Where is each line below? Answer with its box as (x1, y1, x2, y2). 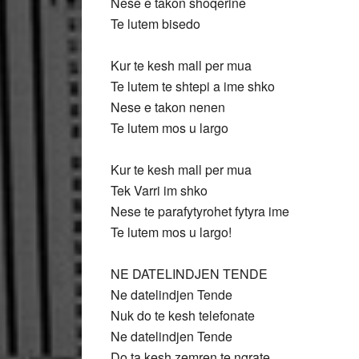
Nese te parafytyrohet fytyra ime (111, 202, 289, 220)
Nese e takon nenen (111, 98, 225, 116)
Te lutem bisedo (111, 14, 200, 33)
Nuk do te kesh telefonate (111, 306, 255, 325)
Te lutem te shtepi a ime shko (111, 77, 275, 95)
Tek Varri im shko (111, 181, 208, 200)
